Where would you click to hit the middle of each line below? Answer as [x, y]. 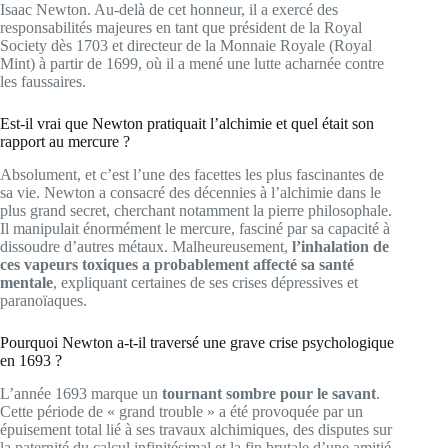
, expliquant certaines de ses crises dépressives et [205, 282]
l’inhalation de [340, 246]
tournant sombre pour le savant [269, 393]
